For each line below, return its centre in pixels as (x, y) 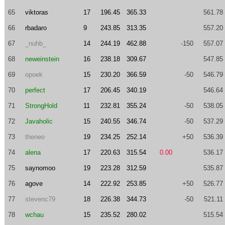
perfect (35, 90)
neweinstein (42, 59)
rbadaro (36, 28)
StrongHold (41, 106)
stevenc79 (40, 199)
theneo (35, 137)
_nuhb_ (35, 43)
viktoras (36, 12)
